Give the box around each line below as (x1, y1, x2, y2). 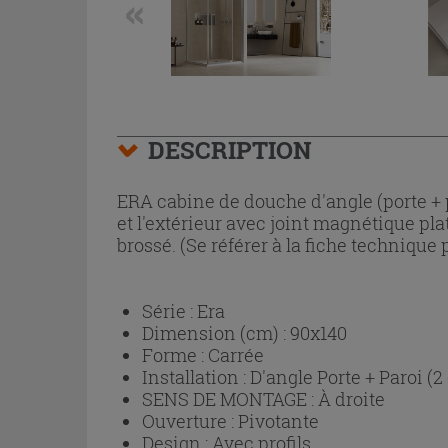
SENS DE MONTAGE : (142, 387, 318, 411)
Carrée (208, 343, 264, 367)
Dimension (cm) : (142, 321, 290, 345)
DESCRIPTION (148, 134, 312, 166)
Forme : (142, 343, 208, 367)
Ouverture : (142, 409, 238, 433)
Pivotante (238, 409, 319, 433)
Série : (142, 299, 197, 323)
